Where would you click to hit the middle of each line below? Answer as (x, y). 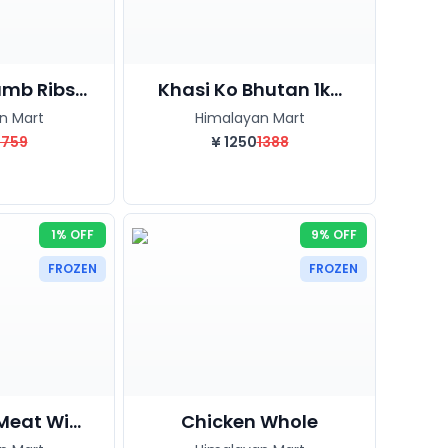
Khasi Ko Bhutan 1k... (249, 89)
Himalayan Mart (249, 117)
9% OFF (333, 234)
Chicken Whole (249, 421)
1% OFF (72, 234)
